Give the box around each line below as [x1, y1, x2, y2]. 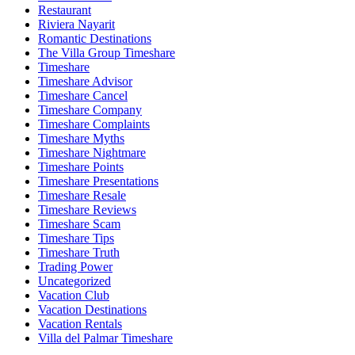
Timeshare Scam [38, 216, 120, 231]
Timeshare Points [38, 159, 124, 174]
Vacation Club [38, 288, 109, 302]
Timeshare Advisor [38, 74, 132, 88]
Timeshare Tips [38, 231, 114, 245]
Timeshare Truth [38, 245, 120, 259]
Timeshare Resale [38, 188, 126, 202]
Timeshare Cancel [38, 88, 128, 102]
